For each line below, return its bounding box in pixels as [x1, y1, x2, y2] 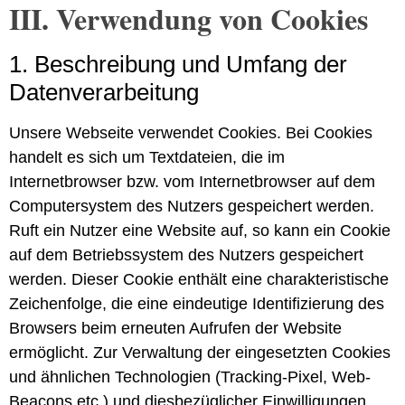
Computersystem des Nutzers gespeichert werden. [9, 196, 374, 215]
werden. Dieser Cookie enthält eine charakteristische [9, 269, 389, 288]
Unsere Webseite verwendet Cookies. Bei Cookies [9, 123, 372, 142]
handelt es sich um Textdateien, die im [9, 147, 285, 166]
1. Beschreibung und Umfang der [9, 50, 347, 78]
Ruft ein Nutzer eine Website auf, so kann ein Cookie [9, 221, 391, 240]
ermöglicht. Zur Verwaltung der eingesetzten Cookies [9, 343, 391, 362]
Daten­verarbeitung [9, 78, 199, 106]
